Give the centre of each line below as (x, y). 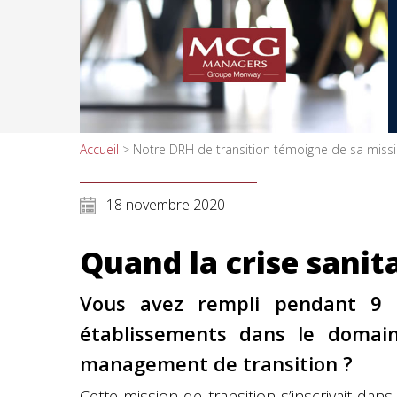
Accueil (99, 149)
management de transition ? (216, 363)
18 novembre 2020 (166, 205)
